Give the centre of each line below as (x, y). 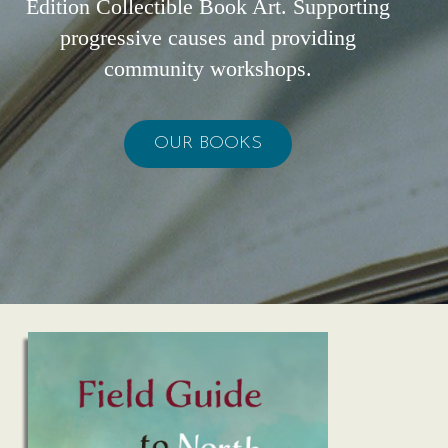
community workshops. (208, 68)
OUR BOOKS (208, 143)
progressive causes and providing (208, 37)
